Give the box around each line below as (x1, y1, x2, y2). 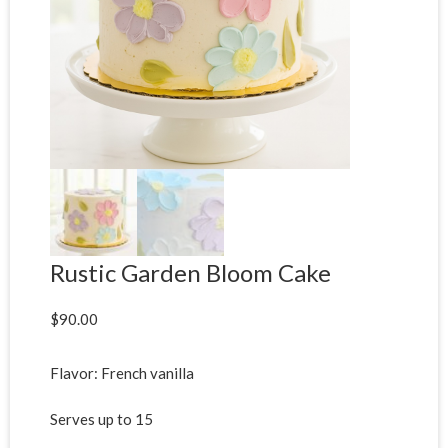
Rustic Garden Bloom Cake (50, 257, 331, 287)
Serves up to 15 (50, 410, 153, 429)
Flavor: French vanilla (50, 363, 194, 382)
